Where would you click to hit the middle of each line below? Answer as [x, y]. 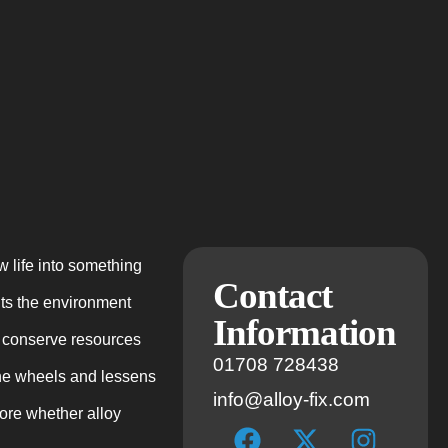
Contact [273, 295]
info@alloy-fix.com [292, 399]
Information [305, 332]
